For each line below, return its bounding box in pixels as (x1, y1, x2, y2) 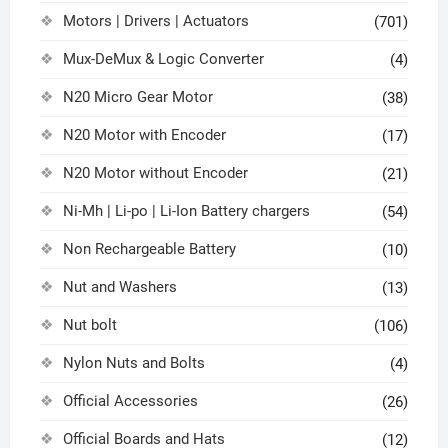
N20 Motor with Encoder (62, 125, 226, 144)
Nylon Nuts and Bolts (62, 353, 205, 372)
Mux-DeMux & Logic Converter (62, 49, 264, 68)
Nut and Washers (62, 277, 177, 296)
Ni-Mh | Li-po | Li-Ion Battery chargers (62, 201, 310, 220)
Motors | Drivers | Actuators (62, 11, 249, 30)
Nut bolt (62, 315, 117, 334)
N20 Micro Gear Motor (62, 87, 213, 106)
